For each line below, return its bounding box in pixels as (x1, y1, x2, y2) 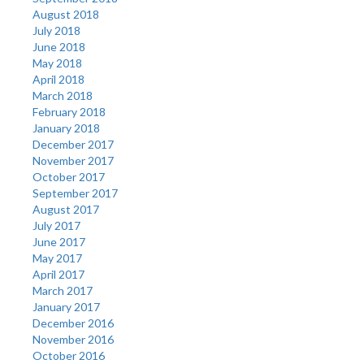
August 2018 (32, 6, 99, 21)
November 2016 (32, 331, 114, 346)
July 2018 (32, 23, 80, 37)
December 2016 (32, 315, 114, 330)
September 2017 (32, 185, 118, 200)
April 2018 (32, 71, 84, 86)
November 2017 (32, 153, 114, 167)
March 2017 (32, 283, 93, 297)
